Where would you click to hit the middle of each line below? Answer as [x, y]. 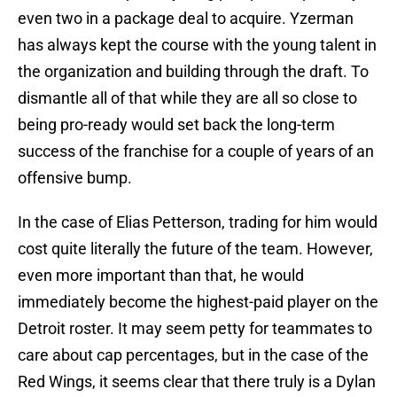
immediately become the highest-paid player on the [198, 302]
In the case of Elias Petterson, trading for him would [198, 222]
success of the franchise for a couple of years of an [196, 152]
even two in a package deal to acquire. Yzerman [186, 19]
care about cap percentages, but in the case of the [193, 355]
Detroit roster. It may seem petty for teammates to [195, 329]
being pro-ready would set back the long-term [176, 125]
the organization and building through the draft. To [193, 72]
